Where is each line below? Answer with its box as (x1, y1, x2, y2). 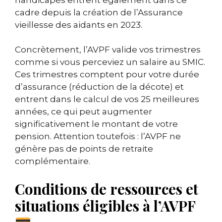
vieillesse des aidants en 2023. (15, 19, 142, 30)
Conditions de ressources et (15, 179, 198, 198)
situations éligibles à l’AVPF (15, 196, 195, 215)
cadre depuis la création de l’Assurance (15, 7, 183, 17)
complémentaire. (15, 156, 90, 166)
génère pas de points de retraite (15, 144, 153, 154)
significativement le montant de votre (15, 119, 178, 129)
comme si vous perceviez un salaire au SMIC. (15, 57, 205, 67)
